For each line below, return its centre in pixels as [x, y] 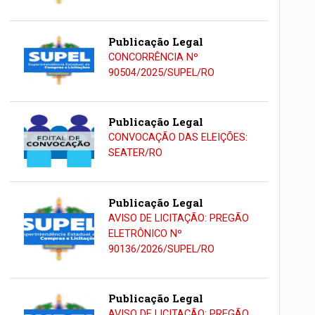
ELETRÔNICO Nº [145, 233]
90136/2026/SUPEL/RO [161, 249]
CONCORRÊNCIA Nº [153, 57]
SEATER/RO [135, 153]
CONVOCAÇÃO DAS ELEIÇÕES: [178, 138]
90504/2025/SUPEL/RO [161, 72]
